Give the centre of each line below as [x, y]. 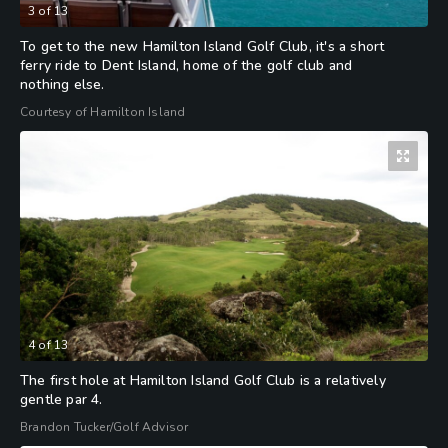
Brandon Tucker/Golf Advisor [104, 426]
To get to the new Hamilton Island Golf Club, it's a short [202, 47]
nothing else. [62, 85]
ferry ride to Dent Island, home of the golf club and [186, 66]
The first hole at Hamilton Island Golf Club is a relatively [203, 380]
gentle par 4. [61, 399]
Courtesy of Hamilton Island [103, 112]
